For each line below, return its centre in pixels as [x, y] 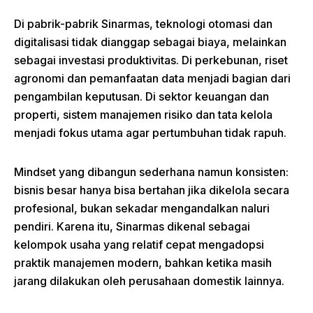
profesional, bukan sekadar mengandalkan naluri [142, 208]
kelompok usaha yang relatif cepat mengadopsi [139, 244]
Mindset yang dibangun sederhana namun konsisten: [151, 172]
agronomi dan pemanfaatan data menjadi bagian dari [152, 78]
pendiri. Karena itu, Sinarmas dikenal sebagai [132, 226]
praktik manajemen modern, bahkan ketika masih [143, 262]
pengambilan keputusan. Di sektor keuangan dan [141, 96]
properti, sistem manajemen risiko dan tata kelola [143, 114]
